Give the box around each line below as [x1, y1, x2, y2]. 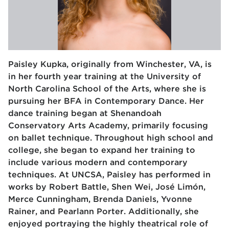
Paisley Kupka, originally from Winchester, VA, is [8, 59, 212, 70]
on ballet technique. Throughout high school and [8, 133, 213, 143]
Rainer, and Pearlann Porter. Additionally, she [8, 207, 199, 217]
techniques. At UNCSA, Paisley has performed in [8, 170, 211, 180]
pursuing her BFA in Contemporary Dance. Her [8, 96, 204, 106]
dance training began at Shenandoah [8, 108, 162, 119]
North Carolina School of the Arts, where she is [8, 84, 206, 94]
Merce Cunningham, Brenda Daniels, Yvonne [8, 194, 192, 204]
